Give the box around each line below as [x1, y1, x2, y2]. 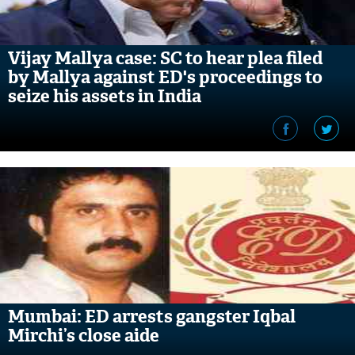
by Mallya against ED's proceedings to [8, 66, 323, 89]
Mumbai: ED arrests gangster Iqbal [8, 305, 296, 328]
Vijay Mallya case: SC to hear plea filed [8, 47, 323, 70]
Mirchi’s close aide [8, 324, 159, 347]
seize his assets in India [8, 85, 201, 108]
